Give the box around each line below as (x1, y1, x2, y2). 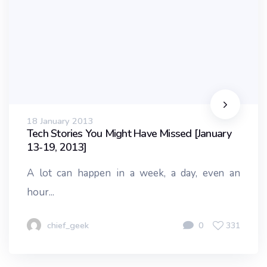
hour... (27, 185, 54, 199)
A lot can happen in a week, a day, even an (27, 166, 240, 180)
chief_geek (47, 219, 89, 231)
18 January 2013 (27, 114, 94, 127)
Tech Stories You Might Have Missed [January (27, 126, 232, 141)
